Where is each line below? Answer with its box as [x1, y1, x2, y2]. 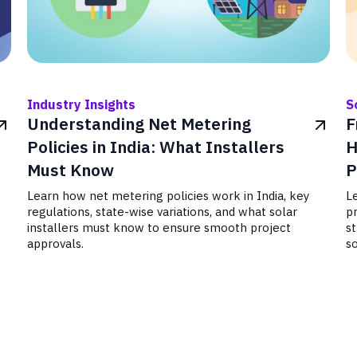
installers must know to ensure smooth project [27, 220, 292, 235]
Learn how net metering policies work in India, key [27, 188, 310, 203]
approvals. [27, 236, 84, 251]
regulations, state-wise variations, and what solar [27, 204, 298, 219]
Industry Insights [27, 96, 136, 112]
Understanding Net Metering [27, 113, 252, 135]
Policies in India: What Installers [27, 136, 285, 158]
